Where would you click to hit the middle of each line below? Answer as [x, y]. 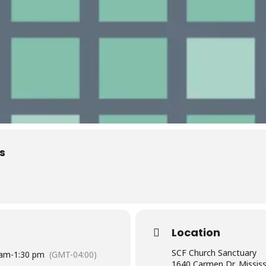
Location [196, 233]
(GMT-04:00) [73, 255]
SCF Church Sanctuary [214, 253]
